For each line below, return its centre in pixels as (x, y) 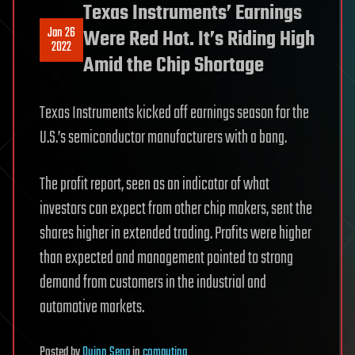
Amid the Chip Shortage (174, 66)
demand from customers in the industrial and (153, 283)
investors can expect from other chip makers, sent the (176, 209)
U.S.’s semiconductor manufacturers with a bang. (163, 138)
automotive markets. (92, 307)
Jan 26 (61, 33)
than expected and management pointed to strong (166, 258)
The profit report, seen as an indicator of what (155, 185)
